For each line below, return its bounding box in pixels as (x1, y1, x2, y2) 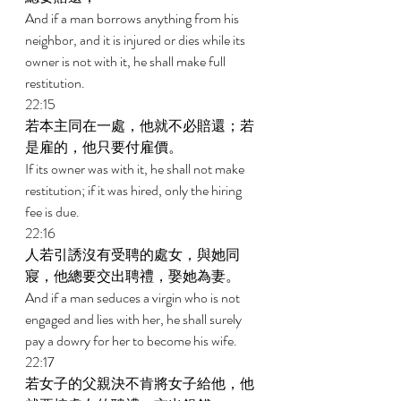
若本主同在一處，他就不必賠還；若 (25, 115, 254, 136)
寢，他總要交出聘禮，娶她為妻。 (25, 266, 243, 286)
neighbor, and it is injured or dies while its (25, 30, 248, 50)
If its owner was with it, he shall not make (25, 158, 247, 179)
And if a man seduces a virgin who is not (25, 287, 243, 308)
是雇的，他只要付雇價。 (25, 137, 185, 158)
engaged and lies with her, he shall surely (25, 309, 244, 329)
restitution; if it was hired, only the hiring (25, 180, 244, 200)
